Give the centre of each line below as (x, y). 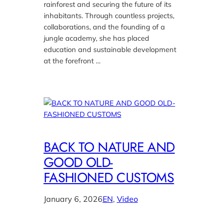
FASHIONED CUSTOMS (109, 177)
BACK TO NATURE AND (109, 147)
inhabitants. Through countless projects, (109, 16)
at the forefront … (72, 61)
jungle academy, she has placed (96, 38)
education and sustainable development (110, 50)
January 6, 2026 (73, 199)
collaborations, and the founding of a (104, 27)
